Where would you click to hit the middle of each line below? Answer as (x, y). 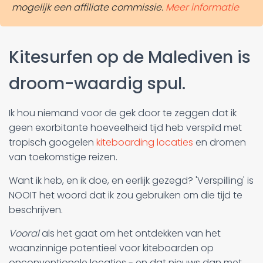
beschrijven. (36, 210)
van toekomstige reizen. (63, 157)
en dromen (220, 142)
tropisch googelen (53, 142)
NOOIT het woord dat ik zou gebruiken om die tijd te (126, 195)
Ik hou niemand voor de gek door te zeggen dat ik (123, 113)
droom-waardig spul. (97, 84)
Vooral (25, 233)
